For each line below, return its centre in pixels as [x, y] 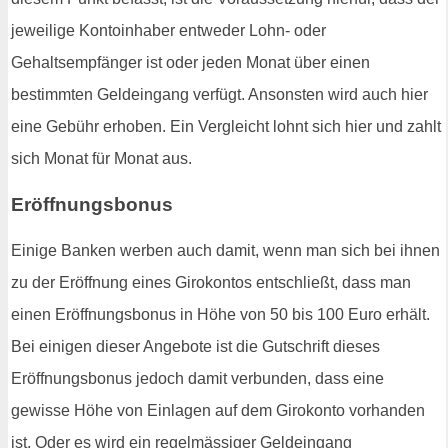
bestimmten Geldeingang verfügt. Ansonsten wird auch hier [219, 95]
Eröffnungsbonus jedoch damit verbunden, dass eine [197, 378]
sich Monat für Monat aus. [101, 159]
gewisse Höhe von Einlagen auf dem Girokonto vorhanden [218, 410]
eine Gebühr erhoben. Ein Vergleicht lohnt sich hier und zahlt [226, 127]
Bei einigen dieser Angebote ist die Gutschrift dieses [195, 346]
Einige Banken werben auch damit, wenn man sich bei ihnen [225, 250]
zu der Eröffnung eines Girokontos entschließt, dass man [211, 282]
